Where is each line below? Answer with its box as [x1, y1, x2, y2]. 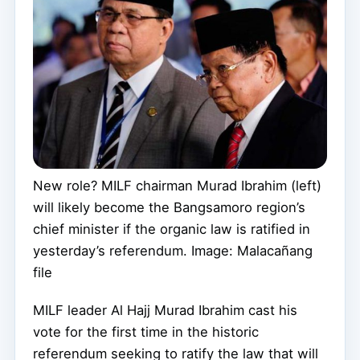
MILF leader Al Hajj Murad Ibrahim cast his [33, 302, 297, 319]
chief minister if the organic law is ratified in [33, 221, 310, 238]
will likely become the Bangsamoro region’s [33, 199, 305, 216]
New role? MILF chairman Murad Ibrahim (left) [33, 178, 321, 194]
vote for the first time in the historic [33, 324, 259, 341]
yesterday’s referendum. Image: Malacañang [33, 243, 313, 260]
